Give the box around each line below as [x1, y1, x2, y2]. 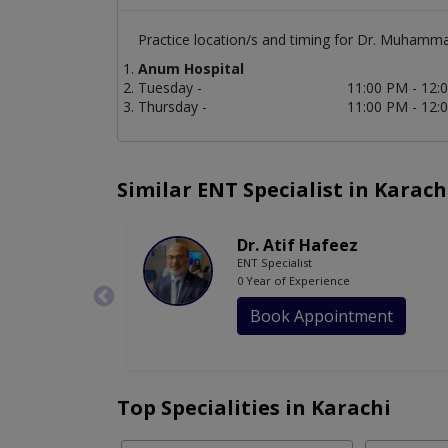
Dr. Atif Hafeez [237, 234, 358, 257]
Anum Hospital [138, 59, 244, 79]
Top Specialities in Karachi [117, 394, 391, 422]
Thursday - [138, 97, 207, 117]
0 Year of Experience [237, 273, 350, 289]
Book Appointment [250, 305, 393, 328]
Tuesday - [138, 78, 202, 98]
